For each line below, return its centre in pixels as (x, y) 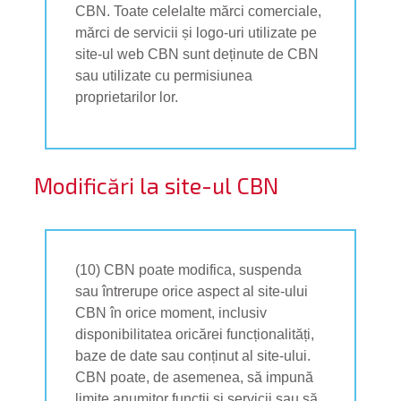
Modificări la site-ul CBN (156, 185)
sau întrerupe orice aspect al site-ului (192, 291)
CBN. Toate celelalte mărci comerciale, (199, 11)
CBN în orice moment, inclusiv (171, 312)
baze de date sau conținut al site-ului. (193, 355)
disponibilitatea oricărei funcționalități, (195, 334)
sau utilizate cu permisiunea (164, 75)
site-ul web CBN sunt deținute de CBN (197, 54)
